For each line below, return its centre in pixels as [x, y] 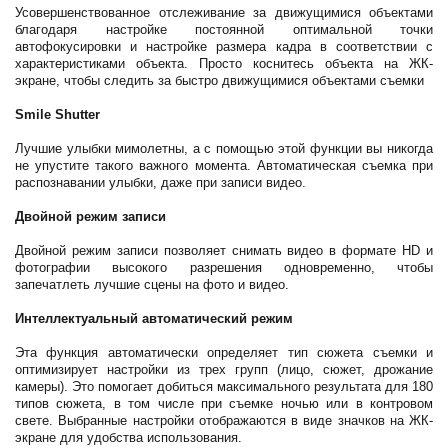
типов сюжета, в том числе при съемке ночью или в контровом [224, 403]
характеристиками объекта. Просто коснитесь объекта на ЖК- [224, 63]
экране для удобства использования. [128, 437]
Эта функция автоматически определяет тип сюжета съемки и [224, 352]
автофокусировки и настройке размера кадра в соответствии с [224, 46]
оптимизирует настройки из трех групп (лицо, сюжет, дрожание [224, 369]
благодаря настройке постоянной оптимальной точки [224, 29]
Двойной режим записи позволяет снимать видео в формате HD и [224, 250]
